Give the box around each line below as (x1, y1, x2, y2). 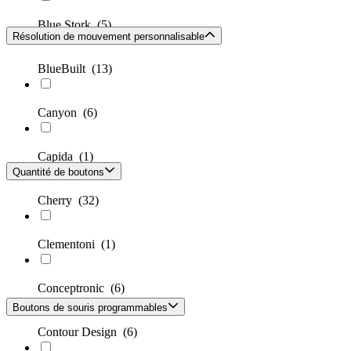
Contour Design (38, 325, 123, 339)
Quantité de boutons (13, 166, 104, 179)
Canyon (38, 106, 83, 120)
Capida (38, 150, 79, 164)
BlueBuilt (38, 62, 92, 76)
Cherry (38, 194, 78, 208)
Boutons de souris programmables (13, 302, 168, 314)
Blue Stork (38, 18, 97, 32)
